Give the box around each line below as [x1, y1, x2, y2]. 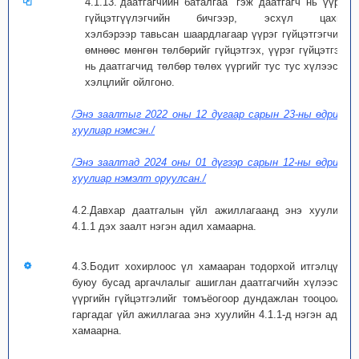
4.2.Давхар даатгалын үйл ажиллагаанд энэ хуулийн [72, 204, 349, 216]
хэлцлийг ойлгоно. [85, 76, 175, 88]
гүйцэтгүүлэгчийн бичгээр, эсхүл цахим [85, 12, 349, 24]
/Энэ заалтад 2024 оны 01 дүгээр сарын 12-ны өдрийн [72, 156, 349, 168]
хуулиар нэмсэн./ [72, 124, 155, 136]
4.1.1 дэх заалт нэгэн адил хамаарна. [72, 220, 256, 232]
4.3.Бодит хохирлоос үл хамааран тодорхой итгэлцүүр [72, 260, 349, 272]
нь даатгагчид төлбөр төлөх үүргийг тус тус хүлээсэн [85, 60, 349, 72]
